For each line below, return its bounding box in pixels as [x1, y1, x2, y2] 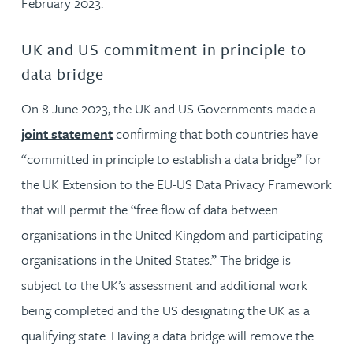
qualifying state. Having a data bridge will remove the [21, 325, 314, 345]
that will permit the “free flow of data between [21, 199, 278, 219]
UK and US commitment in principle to [21, 37, 307, 61]
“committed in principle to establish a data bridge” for [21, 149, 321, 169]
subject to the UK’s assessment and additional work [21, 275, 307, 295]
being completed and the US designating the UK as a [21, 300, 310, 320]
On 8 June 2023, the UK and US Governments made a [21, 98, 316, 118]
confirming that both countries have [113, 124, 318, 143]
